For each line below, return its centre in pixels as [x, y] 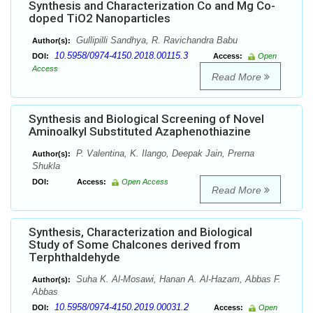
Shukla [46, 166]
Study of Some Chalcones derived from [134, 245]
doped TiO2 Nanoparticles [100, 19]
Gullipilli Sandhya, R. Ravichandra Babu [155, 41]
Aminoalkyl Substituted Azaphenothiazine [140, 132]
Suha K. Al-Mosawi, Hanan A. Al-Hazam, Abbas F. [177, 279]
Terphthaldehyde [74, 257]
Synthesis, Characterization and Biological [140, 232]
